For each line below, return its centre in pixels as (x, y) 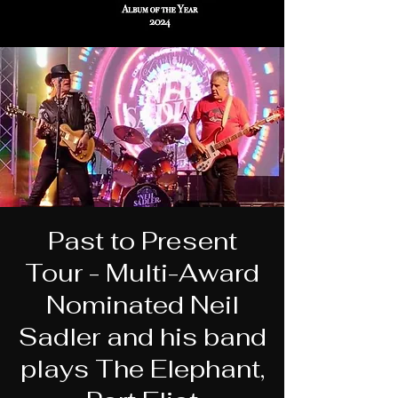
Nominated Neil (142, 305)
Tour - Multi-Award (142, 273)
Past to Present (142, 241)
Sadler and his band (142, 337)
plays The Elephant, (142, 369)
